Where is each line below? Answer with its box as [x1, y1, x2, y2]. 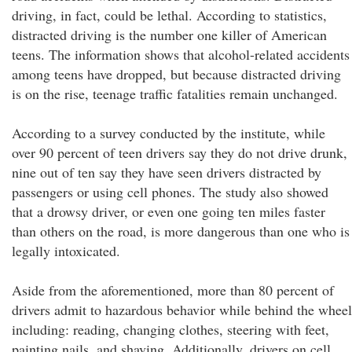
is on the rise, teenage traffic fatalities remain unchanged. [12, 84, 338, 103]
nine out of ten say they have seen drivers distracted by [12, 163, 321, 181]
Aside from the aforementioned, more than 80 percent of [12, 280, 334, 299]
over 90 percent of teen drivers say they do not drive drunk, [12, 143, 347, 162]
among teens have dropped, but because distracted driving [12, 64, 341, 83]
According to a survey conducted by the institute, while [12, 123, 325, 142]
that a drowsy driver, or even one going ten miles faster [12, 202, 325, 221]
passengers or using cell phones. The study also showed [12, 182, 328, 201]
